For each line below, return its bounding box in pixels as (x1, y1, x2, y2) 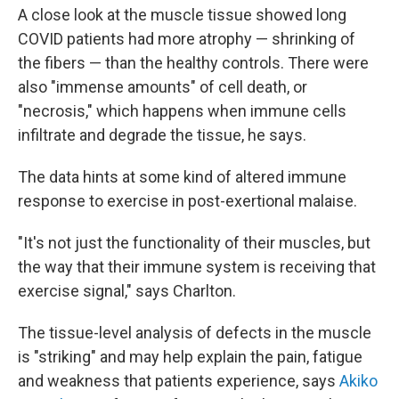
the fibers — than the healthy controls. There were (18, 53, 369, 72)
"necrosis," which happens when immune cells (18, 102, 346, 120)
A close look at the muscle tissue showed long (18, 5, 346, 24)
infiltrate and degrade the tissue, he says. (18, 126, 306, 144)
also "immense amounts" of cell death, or (18, 77, 307, 96)
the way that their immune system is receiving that (18, 257, 376, 276)
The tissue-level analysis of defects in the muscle (18, 323, 371, 342)
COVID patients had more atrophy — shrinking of (18, 29, 355, 48)
